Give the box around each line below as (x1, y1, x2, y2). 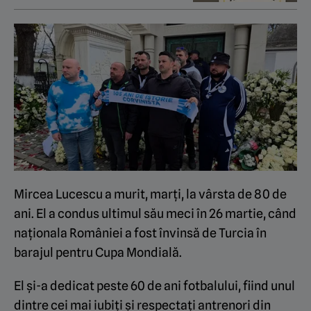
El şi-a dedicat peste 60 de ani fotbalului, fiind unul (14, 278, 295, 293)
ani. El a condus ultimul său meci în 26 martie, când (14, 205, 296, 221)
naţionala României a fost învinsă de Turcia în (14, 225, 267, 240)
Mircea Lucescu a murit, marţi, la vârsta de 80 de (14, 186, 287, 201)
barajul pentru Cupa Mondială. (14, 244, 182, 260)
